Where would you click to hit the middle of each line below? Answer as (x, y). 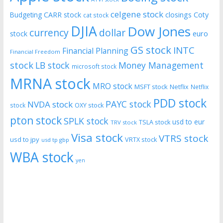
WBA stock (42, 158)
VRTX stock (141, 140)
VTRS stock (183, 139)
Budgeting (26, 15)
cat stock (96, 15)
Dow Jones (159, 32)
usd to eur (188, 122)
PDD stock (180, 104)
